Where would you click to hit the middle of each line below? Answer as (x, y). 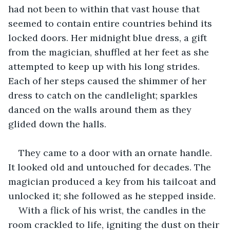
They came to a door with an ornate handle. (117, 152)
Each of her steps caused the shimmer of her (109, 81)
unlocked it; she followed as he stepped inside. (113, 196)
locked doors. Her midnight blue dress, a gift (109, 37)
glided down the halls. (59, 124)
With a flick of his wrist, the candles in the (113, 210)
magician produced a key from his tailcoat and (113, 181)
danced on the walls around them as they (101, 109)
